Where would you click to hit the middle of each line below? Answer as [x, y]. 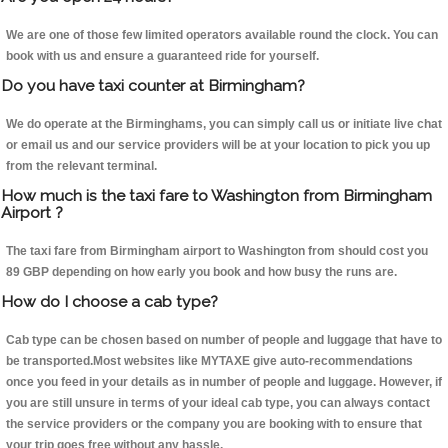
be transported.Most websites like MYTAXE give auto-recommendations [209, 361]
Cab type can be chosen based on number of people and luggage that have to [224, 340]
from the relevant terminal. [81, 166]
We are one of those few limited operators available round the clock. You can [222, 35]
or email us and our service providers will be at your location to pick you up [218, 145]
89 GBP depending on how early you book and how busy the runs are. [201, 272]
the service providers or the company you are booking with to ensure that [214, 424]
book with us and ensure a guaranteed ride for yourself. [162, 56]
